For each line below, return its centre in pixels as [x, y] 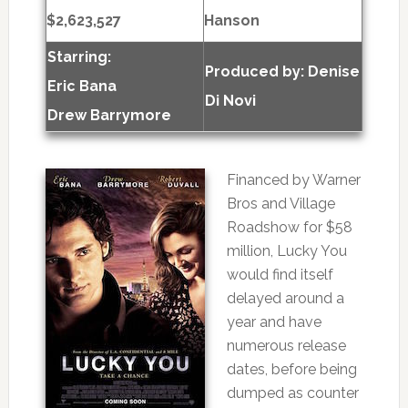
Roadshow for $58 [289, 227]
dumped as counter [292, 393]
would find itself [280, 275]
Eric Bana [82, 86]
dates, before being [291, 369]
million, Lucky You [286, 251]
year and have [274, 322]
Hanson [231, 20]
